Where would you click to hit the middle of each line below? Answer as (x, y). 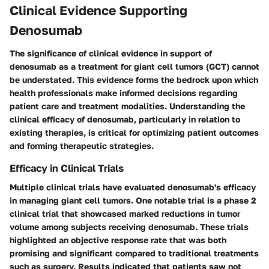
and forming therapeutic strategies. (82, 145)
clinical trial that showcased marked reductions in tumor (125, 214)
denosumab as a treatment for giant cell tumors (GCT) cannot (134, 66)
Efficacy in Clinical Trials (67, 168)
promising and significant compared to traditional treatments (134, 253)
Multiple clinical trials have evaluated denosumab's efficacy (133, 187)
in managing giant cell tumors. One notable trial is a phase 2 (133, 201)
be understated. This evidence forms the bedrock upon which (134, 79)
